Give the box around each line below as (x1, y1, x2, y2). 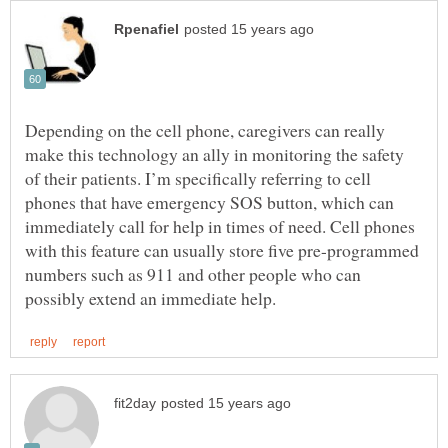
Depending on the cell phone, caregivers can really (25, 117, 385, 142)
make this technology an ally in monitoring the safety (25, 141, 404, 166)
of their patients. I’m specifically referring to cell (25, 165, 371, 190)
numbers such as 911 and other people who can (25, 261, 361, 286)
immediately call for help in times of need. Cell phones (25, 213, 415, 238)
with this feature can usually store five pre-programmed (25, 237, 419, 262)
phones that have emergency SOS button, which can (25, 189, 394, 214)
